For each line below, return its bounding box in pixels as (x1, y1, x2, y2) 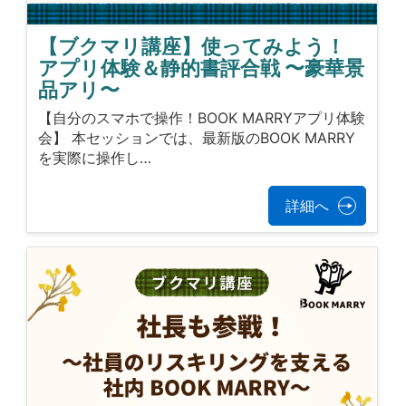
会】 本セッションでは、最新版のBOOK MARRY (38, 128, 356, 147)
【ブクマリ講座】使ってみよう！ (38, 34, 346, 59)
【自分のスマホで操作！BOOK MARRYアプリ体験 (38, 108, 366, 127)
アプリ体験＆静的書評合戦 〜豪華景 (38, 56, 365, 81)
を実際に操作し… (38, 148, 152, 167)
